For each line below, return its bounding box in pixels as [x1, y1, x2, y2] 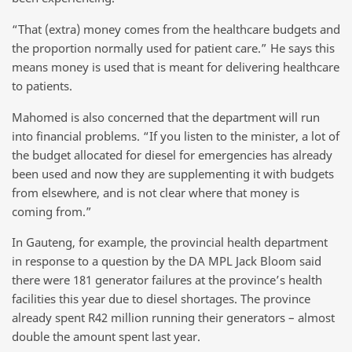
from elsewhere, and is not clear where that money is [12, 184, 299, 200]
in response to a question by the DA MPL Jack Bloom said [12, 253, 321, 269]
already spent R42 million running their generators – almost [12, 310, 335, 326]
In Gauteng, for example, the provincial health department [12, 234, 328, 251]
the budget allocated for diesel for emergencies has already [12, 146, 332, 163]
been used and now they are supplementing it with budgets [12, 165, 334, 181]
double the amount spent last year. [12, 328, 200, 345]
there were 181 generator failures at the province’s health [12, 272, 322, 288]
